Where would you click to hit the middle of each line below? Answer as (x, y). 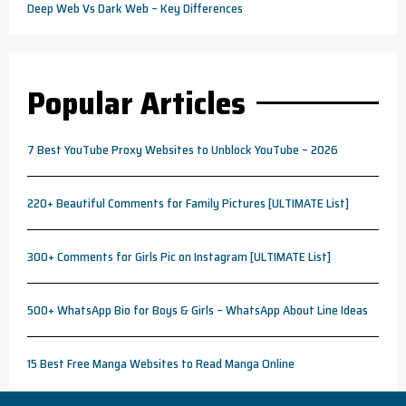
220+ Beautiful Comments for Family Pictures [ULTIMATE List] (188, 203)
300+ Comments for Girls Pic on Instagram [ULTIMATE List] (179, 256)
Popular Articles (136, 103)
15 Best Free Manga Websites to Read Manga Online (161, 363)
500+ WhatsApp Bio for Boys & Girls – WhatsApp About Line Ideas (198, 310)
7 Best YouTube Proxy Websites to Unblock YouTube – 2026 (183, 150)
